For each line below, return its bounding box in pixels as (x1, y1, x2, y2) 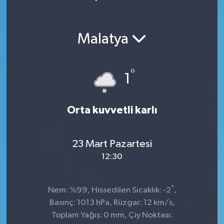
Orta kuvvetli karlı (66, 105, 157, 116)
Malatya (77, 31, 131, 47)
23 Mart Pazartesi (72, 138, 152, 149)
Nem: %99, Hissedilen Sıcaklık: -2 (47, 186, 171, 195)
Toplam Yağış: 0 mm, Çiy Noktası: (51, 211, 172, 220)
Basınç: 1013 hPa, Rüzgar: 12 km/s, (49, 198, 175, 207)
